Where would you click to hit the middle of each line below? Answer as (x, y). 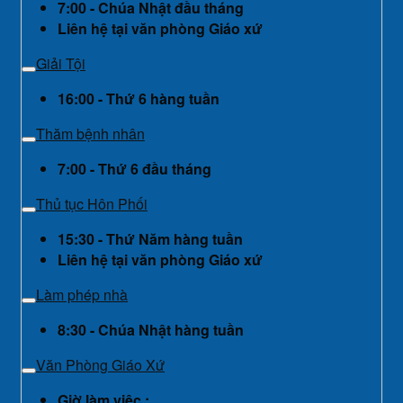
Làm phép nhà (82, 295)
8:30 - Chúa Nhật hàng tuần (151, 330)
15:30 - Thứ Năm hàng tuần (150, 239)
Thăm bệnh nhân (90, 134)
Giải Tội (61, 64)
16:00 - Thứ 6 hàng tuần (139, 99)
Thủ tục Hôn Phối (92, 204)
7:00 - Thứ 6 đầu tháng (134, 169)
